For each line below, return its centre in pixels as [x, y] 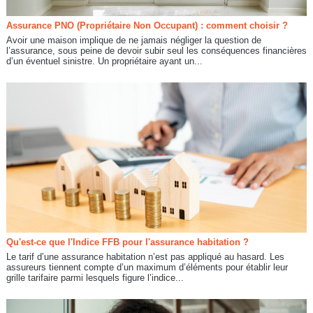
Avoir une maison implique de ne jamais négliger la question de [133, 40]
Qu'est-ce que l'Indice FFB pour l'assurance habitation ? [127, 242]
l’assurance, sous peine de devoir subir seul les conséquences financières [156, 50]
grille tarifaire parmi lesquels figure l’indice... [95, 278]
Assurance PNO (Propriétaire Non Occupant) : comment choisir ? [147, 25]
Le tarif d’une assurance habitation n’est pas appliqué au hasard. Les [145, 257]
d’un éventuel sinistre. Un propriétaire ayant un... [104, 61]
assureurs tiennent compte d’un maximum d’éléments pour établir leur [147, 268]
